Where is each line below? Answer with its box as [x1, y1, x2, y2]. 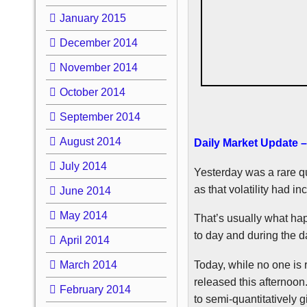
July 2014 [59, 160, 107, 172]
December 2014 [59, 36, 138, 49]
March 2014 [59, 258, 117, 271]
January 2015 [59, 12, 126, 24]
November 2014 [59, 61, 138, 73]
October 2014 [59, 86, 125, 98]
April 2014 [59, 234, 110, 246]
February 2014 [59, 283, 131, 295]
